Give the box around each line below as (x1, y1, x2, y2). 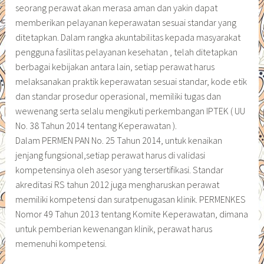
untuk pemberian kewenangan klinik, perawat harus (15, 223, 213, 235)
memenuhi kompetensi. (15, 237, 107, 250)
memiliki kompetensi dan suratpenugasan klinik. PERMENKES (15, 193, 246, 206)
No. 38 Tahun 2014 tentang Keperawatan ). (15, 120, 177, 132)
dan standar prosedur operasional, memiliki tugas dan (15, 90, 222, 103)
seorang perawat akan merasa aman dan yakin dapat (15, 2, 218, 14)
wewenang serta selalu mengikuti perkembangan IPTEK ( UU (15, 105, 246, 117)
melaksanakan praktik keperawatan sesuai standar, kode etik (15, 75, 247, 88)
